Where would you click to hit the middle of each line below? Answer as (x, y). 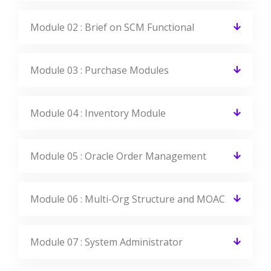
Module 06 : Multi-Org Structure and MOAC (128, 199)
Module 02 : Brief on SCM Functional (112, 27)
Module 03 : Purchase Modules (100, 70)
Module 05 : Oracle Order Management (118, 156)
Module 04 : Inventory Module (98, 113)
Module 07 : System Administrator (106, 242)
